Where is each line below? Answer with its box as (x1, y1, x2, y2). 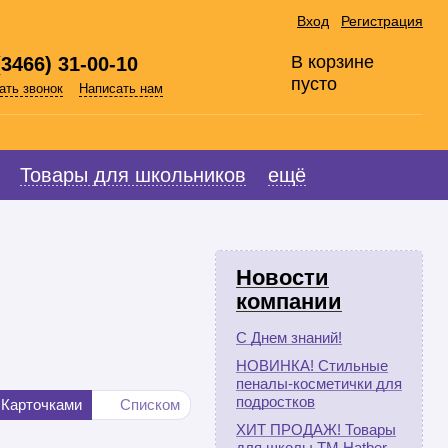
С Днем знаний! (236, 329, 342, 346)
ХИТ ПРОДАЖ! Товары (236, 421, 396, 438)
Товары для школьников (20, 164, 246, 186)
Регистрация (341, 13, 423, 29)
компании (236, 289, 342, 314)
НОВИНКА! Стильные (236, 357, 388, 374)
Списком (120, 396, 180, 414)
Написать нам (79, 81, 163, 96)
